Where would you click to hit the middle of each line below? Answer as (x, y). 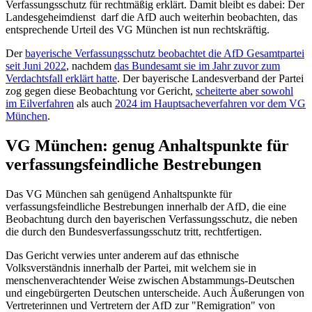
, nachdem (90, 65)
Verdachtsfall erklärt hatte (61, 78)
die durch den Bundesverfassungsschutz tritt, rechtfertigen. (134, 231)
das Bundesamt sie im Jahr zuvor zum (197, 65)
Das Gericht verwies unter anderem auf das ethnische (122, 255)
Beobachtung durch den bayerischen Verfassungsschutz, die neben (151, 219)
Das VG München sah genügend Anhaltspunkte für (119, 194)
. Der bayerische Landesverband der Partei (210, 78)
